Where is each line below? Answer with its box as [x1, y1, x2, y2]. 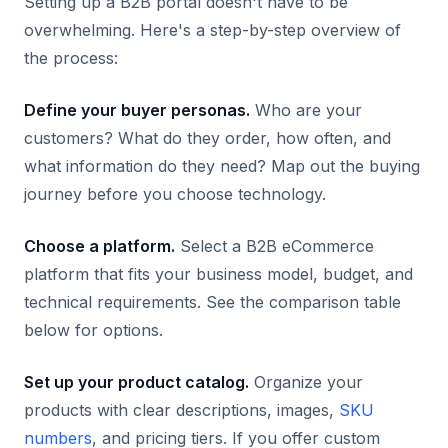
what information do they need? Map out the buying [24, 156, 420, 176]
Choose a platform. [24, 236, 175, 256]
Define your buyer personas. [24, 100, 250, 120]
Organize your [249, 372, 363, 392]
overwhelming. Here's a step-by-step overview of [24, 20, 401, 40]
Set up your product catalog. [24, 372, 249, 392]
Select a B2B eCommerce [175, 236, 374, 256]
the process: [24, 48, 118, 68]
